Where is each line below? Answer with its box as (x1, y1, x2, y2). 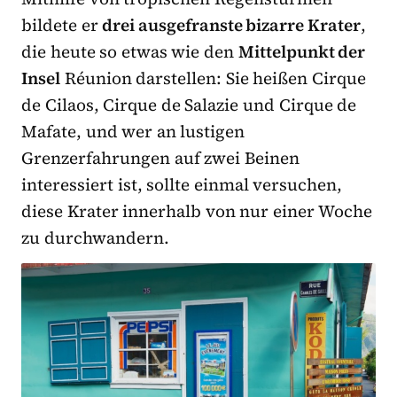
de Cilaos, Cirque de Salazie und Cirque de (21, 93, 357, 117)
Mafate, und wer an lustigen (21, 120, 245, 144)
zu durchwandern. (21, 226, 169, 250)
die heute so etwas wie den (21, 40, 238, 64)
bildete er (21, 13, 103, 37)
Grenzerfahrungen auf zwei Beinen (21, 146, 300, 170)
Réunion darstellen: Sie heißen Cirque (60, 66, 367, 90)
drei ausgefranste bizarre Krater (102, 13, 362, 37)
